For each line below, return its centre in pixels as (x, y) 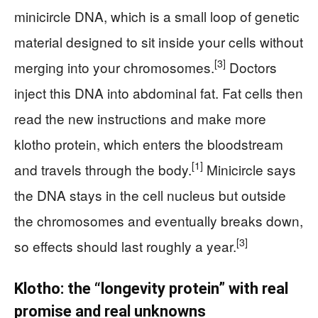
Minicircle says (250, 169)
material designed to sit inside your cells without (159, 41)
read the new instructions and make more (140, 118)
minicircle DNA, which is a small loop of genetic (157, 16)
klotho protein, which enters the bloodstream (149, 143)
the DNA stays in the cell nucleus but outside (150, 194)
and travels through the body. (103, 169)
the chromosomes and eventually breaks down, (159, 220)
